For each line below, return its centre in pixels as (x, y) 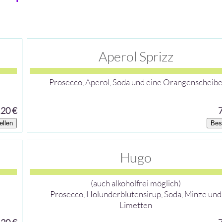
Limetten (136, 205)
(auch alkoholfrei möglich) (136, 183)
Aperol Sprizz (136, 56)
